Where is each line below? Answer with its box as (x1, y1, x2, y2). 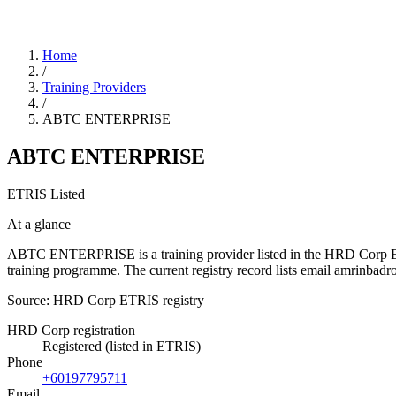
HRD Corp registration (7, 322, 135, 338)
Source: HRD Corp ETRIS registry (7, 292, 204, 308)
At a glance (7, 216, 71, 232)
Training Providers (42, 80, 146, 95)
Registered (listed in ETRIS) (42, 338, 201, 354)
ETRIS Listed (7, 186, 85, 202)
